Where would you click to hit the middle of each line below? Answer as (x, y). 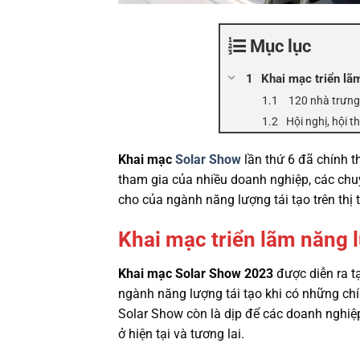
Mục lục (280, 47)
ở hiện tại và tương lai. (181, 334)
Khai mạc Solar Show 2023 (197, 274)
